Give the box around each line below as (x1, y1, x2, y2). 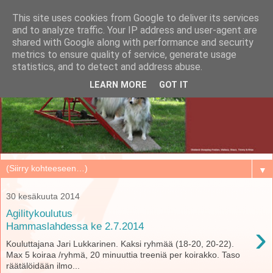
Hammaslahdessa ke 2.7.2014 (6, 220, 144, 233)
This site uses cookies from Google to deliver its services (12, 12, 259, 24)
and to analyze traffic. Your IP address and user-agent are (12, 24, 257, 36)
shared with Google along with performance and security (12, 37, 253, 48)
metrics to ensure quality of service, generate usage (12, 49, 236, 60)
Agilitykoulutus (6, 207, 73, 220)
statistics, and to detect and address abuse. (12, 61, 202, 73)
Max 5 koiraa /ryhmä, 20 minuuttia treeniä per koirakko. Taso (6, 250, 240, 260)
